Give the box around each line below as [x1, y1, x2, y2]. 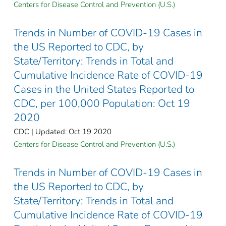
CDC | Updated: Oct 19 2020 [14, 126, 111, 137]
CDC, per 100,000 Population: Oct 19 [14, 96, 190, 110]
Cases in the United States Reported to [14, 82, 194, 96]
